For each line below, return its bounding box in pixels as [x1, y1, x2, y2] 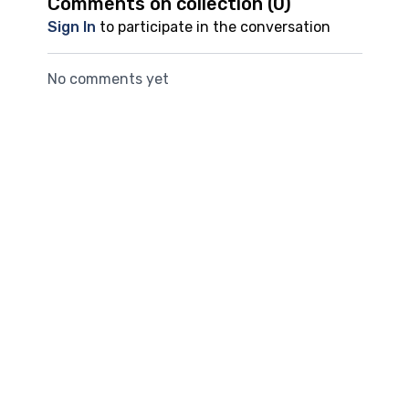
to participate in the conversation [95, 18, 330, 37]
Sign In [47, 18, 96, 37]
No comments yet [47, 70, 169, 89]
